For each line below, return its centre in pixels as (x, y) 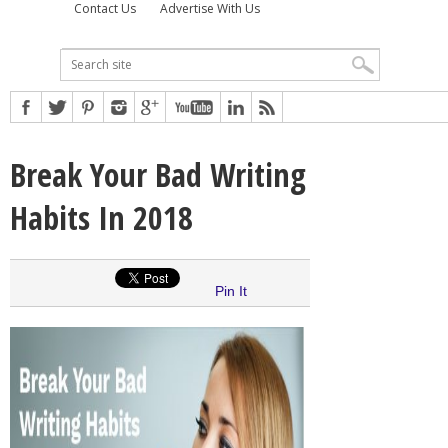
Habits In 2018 (101, 217)
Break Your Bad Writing (158, 174)
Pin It (231, 290)
